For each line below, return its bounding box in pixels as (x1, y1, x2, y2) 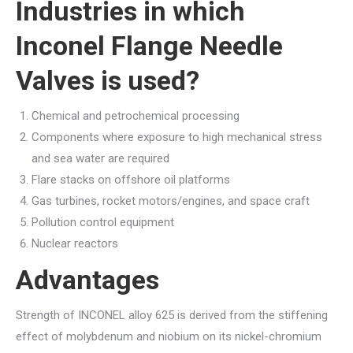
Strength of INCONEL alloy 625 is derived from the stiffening (16, 307, 328, 322)
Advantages (16, 263, 159, 295)
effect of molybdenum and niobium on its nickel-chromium (16, 329, 321, 344)
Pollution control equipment (32, 214, 174, 229)
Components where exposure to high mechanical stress (32, 129, 322, 144)
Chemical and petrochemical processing (32, 108, 240, 123)
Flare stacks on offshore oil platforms (32, 172, 230, 187)
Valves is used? (16, 64, 199, 96)
